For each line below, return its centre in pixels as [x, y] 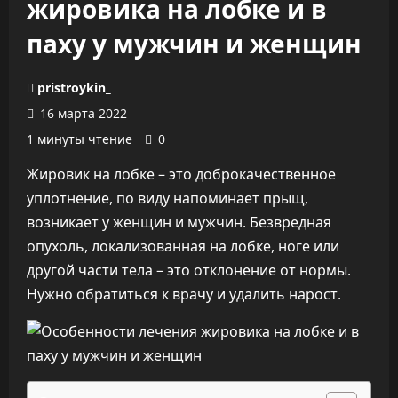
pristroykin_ [74, 88]
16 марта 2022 [82, 113]
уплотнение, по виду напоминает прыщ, [167, 198]
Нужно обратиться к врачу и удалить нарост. [184, 294]
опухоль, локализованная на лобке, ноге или [183, 246]
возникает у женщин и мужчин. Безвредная [179, 222]
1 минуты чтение [80, 139]
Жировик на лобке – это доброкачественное [181, 174]
